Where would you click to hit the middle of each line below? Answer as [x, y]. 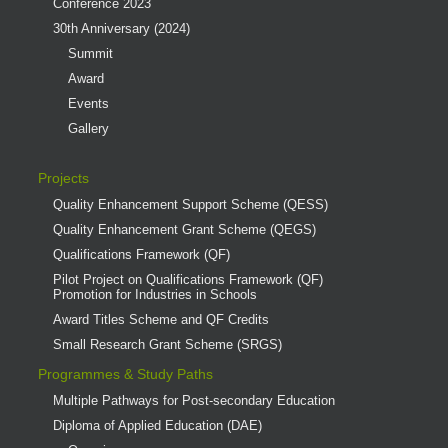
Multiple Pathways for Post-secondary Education [193, 400]
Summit [90, 53]
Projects [63, 177]
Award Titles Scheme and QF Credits [160, 319]
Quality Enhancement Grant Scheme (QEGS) [184, 229]
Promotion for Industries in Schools [154, 294]
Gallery [88, 128]
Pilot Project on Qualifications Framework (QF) [187, 279]
